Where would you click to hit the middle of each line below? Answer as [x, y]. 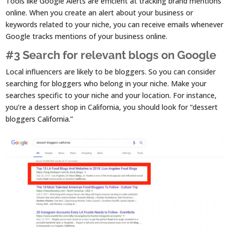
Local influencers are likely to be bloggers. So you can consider [111, 71]
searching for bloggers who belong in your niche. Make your [106, 83]
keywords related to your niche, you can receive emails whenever [115, 24]
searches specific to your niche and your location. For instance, [111, 95]
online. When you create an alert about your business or [100, 12]
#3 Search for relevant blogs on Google [111, 55]
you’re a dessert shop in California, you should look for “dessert [112, 107]
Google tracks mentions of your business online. [87, 36]
